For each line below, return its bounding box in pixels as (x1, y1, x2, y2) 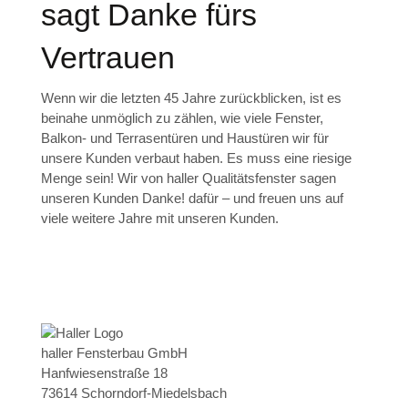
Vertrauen (40, 40, 175, 75)
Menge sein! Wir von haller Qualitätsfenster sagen (40, 170, 336, 186)
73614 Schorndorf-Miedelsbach (40, 385, 227, 401)
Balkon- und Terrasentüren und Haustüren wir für (40, 130, 329, 146)
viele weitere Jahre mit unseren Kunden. (40, 210, 279, 226)
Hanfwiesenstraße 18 (40, 365, 168, 381)
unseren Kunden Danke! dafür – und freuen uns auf (40, 190, 343, 206)
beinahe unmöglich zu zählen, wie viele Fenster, (40, 110, 323, 126)
